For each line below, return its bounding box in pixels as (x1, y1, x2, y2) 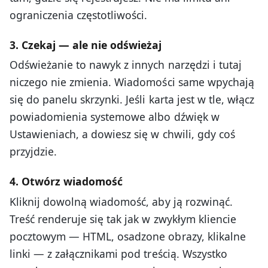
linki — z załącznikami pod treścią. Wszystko (10, 246, 227, 261)
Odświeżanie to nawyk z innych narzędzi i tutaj (10, 57, 242, 72)
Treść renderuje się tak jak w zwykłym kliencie (10, 211, 236, 226)
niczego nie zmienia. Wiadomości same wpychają (10, 75, 254, 90)
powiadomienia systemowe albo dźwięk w (10, 109, 220, 124)
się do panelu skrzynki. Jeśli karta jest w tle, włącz (10, 92, 254, 107)
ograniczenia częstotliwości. (10, 7, 148, 22)
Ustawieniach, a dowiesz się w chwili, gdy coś (10, 127, 235, 142)
